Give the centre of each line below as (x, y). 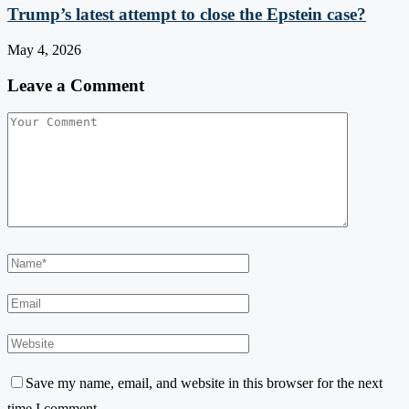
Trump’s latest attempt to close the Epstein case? (187, 15)
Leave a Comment (76, 85)
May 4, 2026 (44, 49)
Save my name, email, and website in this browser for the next (204, 383)
